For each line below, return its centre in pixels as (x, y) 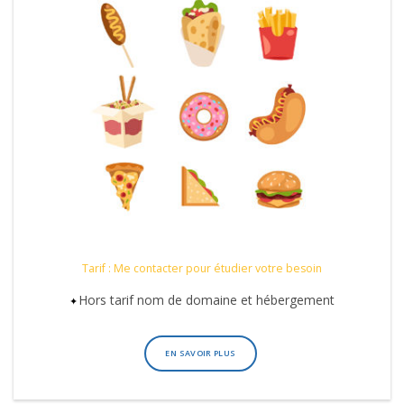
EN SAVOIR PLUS (201, 353)
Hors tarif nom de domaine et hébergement (207, 299)
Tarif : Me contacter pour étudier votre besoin (202, 268)
